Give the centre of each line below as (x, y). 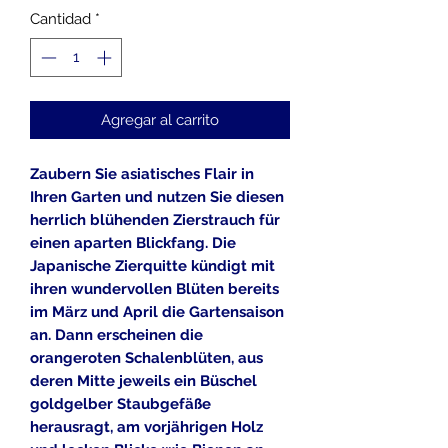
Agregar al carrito (160, 119)
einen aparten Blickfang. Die (133, 242)
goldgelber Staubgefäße (120, 403)
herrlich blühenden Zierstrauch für (155, 219)
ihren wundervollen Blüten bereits (154, 288)
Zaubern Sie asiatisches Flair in (142, 173)
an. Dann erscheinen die (116, 334)
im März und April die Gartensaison (157, 311)
